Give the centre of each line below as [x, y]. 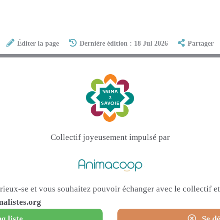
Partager [201, 44]
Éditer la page [38, 44]
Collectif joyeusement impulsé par [110, 137]
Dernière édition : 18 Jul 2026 [124, 44]
